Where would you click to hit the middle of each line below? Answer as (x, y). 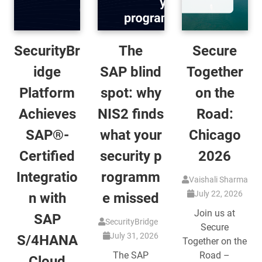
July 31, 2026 (135, 236)
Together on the (215, 242)
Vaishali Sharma (218, 180)
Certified (47, 156)
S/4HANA (47, 241)
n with (47, 199)
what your (131, 135)
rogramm (131, 177)
